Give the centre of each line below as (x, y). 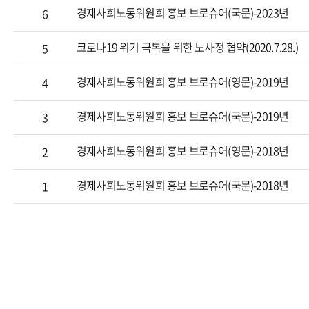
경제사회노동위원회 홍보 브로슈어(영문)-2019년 (183, 81)
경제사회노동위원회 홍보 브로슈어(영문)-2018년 (183, 150)
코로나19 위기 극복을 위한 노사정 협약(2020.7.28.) (187, 47)
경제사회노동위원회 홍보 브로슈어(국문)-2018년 (183, 185)
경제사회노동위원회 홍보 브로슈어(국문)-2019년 (183, 116)
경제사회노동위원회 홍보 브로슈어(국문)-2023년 (183, 12)
